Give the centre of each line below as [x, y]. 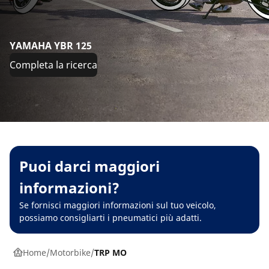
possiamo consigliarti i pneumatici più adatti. [110, 217]
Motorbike [70, 252]
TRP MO [110, 252]
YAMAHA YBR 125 [51, 45]
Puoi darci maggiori [89, 166]
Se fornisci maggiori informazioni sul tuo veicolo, [118, 205]
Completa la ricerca [53, 65]
